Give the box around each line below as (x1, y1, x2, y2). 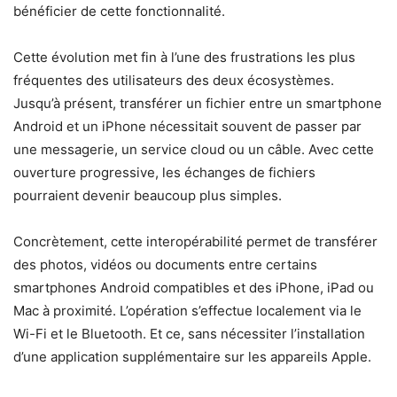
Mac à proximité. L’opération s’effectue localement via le (13, 302, 362, 320)
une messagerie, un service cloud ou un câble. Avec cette (13, 141, 374, 159)
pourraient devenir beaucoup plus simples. (13, 187, 282, 205)
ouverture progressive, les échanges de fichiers (13, 164, 315, 182)
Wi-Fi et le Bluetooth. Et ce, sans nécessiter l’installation (13, 325, 365, 343)
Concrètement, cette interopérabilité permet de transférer (13, 233, 378, 251)
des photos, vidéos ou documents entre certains (13, 256, 317, 274)
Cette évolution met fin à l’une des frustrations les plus (13, 49, 355, 66)
